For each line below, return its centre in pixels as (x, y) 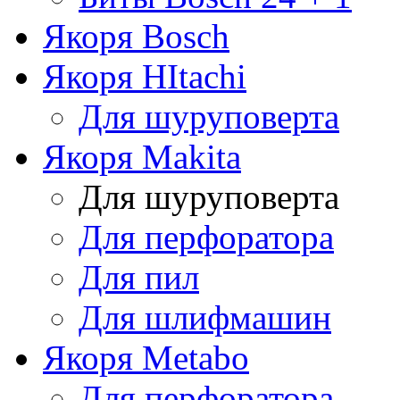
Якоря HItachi (145, 76)
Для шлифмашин (205, 317)
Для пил (139, 277)
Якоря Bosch (136, 36)
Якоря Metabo (146, 357)
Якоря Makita (142, 156)
